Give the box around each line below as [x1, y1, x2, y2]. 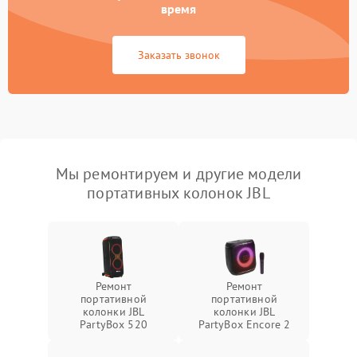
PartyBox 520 [80, 317, 147, 331]
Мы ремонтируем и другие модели [55, 163, 302, 184]
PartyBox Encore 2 [198, 317, 291, 331]
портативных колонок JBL [87, 182, 270, 203]
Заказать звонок [137, 48, 220, 62]
